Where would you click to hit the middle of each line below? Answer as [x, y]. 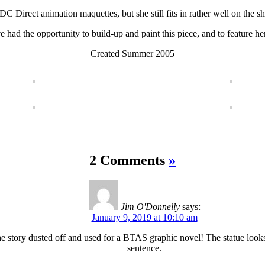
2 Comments [129, 160]
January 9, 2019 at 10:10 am [144, 217]
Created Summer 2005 [132, 54]
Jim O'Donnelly [150, 206]
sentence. [144, 248]
